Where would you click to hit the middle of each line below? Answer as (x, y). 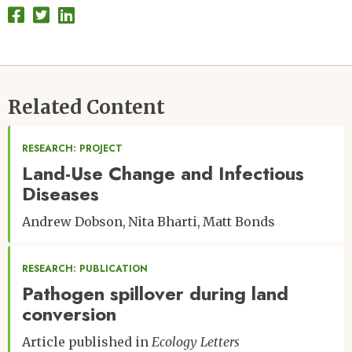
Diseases (60, 193)
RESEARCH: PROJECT (72, 148)
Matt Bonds (239, 221)
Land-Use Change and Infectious (163, 173)
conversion (69, 313)
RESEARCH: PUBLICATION (85, 268)
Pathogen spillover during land (155, 293)
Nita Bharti (163, 221)
